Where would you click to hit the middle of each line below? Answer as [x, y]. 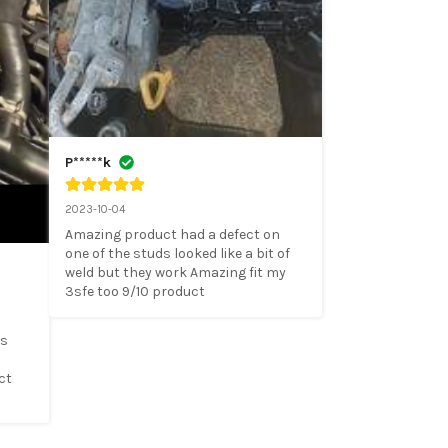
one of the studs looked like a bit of [177, 253]
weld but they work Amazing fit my [175, 272]
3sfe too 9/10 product [135, 291]
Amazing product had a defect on [172, 234]
